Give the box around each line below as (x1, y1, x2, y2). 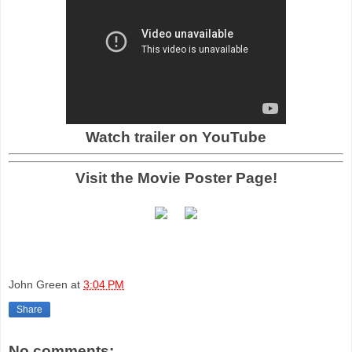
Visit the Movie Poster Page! (75, 169, 277, 186)
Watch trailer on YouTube (86, 128, 266, 145)
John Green (9, 277, 68, 291)
